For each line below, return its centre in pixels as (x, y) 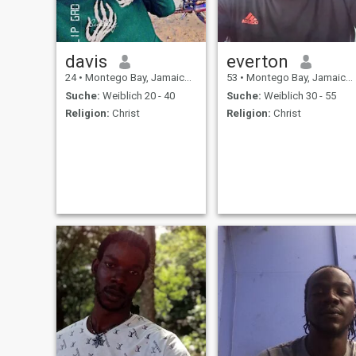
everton (257, 62)
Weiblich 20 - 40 (137, 95)
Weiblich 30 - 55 (298, 95)
